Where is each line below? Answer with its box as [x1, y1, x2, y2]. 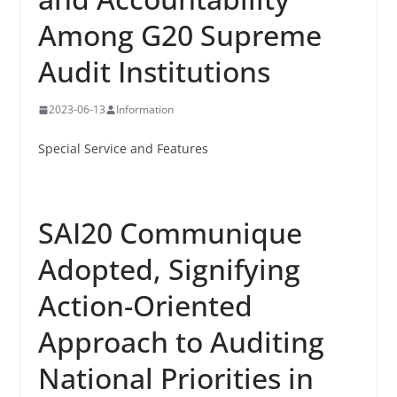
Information [115, 102, 174, 117]
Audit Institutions [37, 52, 270, 90]
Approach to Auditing [37, 323, 324, 361]
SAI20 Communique [37, 214, 302, 252]
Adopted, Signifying [37, 250, 300, 288]
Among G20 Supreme [37, 16, 322, 54]
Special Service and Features [37, 140, 208, 157]
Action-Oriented [37, 286, 253, 324]
